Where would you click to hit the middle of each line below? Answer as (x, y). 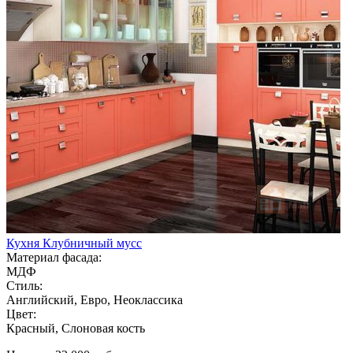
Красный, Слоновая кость (76, 328)
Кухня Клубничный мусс (74, 243)
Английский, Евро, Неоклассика (95, 299)
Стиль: (24, 285)
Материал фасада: (54, 257)
